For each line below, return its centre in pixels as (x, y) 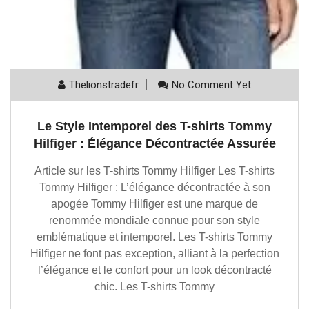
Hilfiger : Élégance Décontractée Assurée (154, 143)
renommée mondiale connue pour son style (154, 220)
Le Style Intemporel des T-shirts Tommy (154, 126)
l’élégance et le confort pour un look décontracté (154, 270)
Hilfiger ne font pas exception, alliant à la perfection (154, 253)
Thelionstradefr (104, 84)
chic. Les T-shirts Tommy (154, 286)
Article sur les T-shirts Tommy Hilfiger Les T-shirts (154, 170)
